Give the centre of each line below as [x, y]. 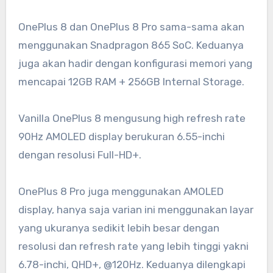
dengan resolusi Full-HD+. [80, 154]
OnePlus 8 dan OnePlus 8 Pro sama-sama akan [131, 27]
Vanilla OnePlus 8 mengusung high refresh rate [132, 118]
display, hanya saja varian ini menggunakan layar [136, 209]
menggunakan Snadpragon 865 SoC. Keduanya [131, 45]
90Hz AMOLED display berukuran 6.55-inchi [121, 136]
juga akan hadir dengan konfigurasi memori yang [135, 63]
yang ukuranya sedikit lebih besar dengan [119, 228]
